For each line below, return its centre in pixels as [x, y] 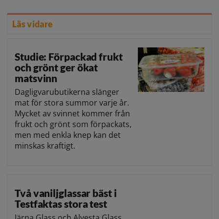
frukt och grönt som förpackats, [73, 124]
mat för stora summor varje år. [72, 103]
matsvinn [36, 78]
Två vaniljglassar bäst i [66, 193]
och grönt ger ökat [56, 67]
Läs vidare [33, 24]
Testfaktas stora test [61, 204]
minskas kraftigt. [45, 146]
